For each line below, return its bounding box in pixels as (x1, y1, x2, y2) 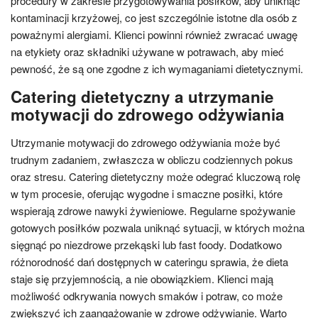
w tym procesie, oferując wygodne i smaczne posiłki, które (11, 186, 283, 201)
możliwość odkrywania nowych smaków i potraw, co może (11, 288, 283, 303)
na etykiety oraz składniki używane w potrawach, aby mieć (11, 44, 284, 59)
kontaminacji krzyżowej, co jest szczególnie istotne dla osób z (11, 10, 297, 25)
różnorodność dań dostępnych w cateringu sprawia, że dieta (11, 254, 288, 269)
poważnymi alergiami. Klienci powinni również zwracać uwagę (11, 27, 297, 42)
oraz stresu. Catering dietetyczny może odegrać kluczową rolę (11, 169, 300, 184)
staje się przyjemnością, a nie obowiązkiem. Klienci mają (11, 271, 273, 286)
